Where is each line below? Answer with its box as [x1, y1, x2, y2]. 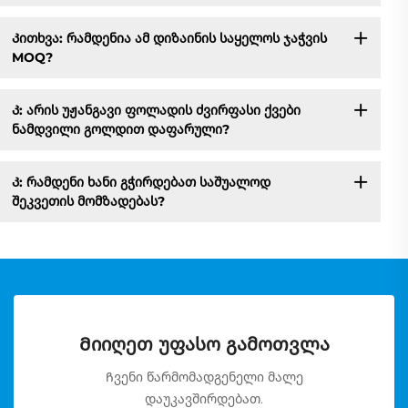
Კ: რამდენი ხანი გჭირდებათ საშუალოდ [11, 173, 270, 190]
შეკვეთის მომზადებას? [11, 192, 165, 209]
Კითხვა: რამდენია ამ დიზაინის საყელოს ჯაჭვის [11, 29, 327, 46]
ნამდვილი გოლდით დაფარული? [11, 120, 229, 138]
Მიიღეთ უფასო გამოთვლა [78, 333, 330, 356]
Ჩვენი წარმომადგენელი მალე [105, 369, 303, 386]
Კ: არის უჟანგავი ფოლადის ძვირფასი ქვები [11, 101, 301, 118]
